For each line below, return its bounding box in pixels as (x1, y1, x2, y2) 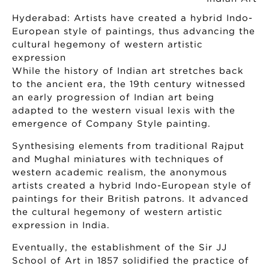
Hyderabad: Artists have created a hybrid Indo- (12, 14, 253, 22)
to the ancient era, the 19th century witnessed (12, 80, 246, 88)
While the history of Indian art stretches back (12, 67, 244, 75)
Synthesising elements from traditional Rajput (12, 142, 244, 150)
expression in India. (12, 221, 110, 229)
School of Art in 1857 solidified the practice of (12, 256, 249, 265)
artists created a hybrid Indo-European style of (12, 181, 252, 190)
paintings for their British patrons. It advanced (12, 195, 249, 203)
